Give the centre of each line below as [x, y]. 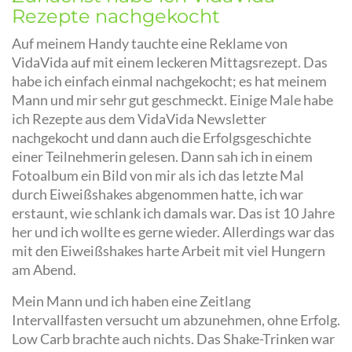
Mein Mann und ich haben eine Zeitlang [131, 301]
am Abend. [45, 269]
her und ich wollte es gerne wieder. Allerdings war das [173, 232]
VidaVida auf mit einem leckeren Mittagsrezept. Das [170, 62]
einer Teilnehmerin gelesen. [96, 156]
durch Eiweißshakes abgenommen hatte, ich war [158, 194]
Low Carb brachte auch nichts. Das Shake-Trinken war [173, 339]
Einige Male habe [281, 100]
